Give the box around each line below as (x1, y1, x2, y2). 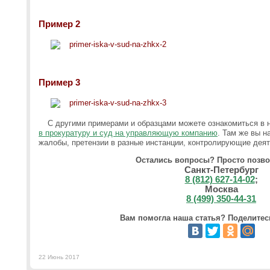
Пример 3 (39, 77, 80, 87)
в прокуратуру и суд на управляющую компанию (39, 128, 218, 137)
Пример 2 (39, 19, 80, 29)
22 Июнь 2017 (39, 254, 80, 260)
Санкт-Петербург (184, 165, 259, 175)
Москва (204, 184, 238, 194)
